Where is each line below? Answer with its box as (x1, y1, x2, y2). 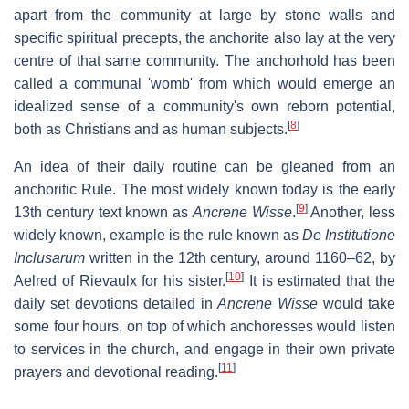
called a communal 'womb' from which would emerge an (14, 75, 395, 91)
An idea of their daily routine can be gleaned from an (14, 158, 395, 174)
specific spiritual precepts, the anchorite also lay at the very (14, 29, 395, 46)
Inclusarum (14, 249, 85, 266)
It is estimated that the (244, 272, 395, 288)
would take (318, 295, 395, 311)
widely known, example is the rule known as (14, 226, 302, 243)
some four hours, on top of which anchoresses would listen (14, 318, 395, 334)
